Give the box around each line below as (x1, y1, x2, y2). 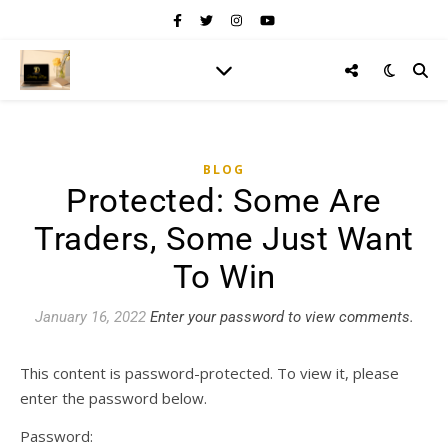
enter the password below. (20, 388, 207, 408)
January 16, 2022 (34, 308, 146, 326)
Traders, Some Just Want (34, 219, 414, 258)
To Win (172, 257, 276, 296)
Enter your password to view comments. (149, 308, 414, 326)
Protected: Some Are (66, 181, 382, 220)
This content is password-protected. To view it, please (20, 363, 399, 383)
